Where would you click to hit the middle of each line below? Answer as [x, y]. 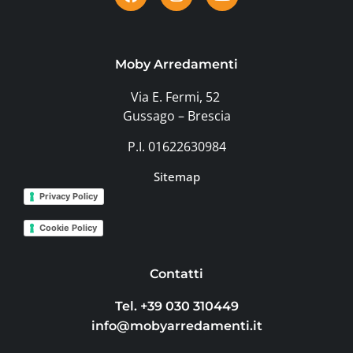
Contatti [176, 273]
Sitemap [176, 176]
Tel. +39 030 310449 [176, 306]
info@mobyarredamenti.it [176, 325]
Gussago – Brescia [176, 116]
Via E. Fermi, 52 [176, 97]
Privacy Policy [69, 197]
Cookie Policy [68, 227]
